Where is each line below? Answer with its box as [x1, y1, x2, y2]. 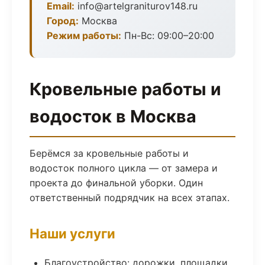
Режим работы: [47, 30, 121, 41]
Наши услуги [30, 225, 115, 241]
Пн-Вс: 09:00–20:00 [121, 30, 214, 41]
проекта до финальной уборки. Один [30, 177, 203, 189]
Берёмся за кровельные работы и [30, 147, 189, 159]
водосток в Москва [30, 106, 196, 127]
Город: [47, 15, 79, 27]
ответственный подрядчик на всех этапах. [30, 192, 230, 203]
